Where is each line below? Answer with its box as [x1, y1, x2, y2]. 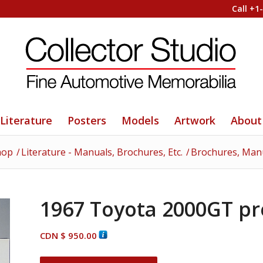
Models [122, 113, 160, 127]
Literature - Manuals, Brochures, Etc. [21, 146, 183, 159]
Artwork [174, 113, 216, 127]
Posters [68, 113, 107, 127]
